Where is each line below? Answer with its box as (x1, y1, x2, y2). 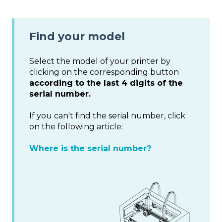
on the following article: (29, 121, 123, 131)
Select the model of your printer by (29, 56, 170, 66)
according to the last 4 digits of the (29, 78, 183, 88)
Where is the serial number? (29, 144, 151, 154)
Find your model (29, 30, 125, 44)
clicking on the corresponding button (29, 67, 179, 77)
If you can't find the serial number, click (29, 111, 185, 120)
